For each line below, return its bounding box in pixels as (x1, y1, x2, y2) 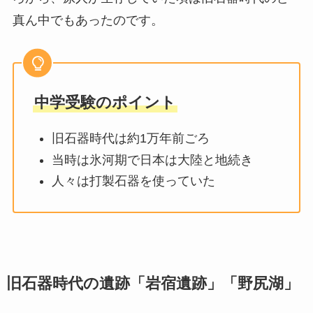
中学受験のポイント (34, 94, 176, 112)
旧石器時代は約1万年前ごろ (51, 131, 210, 146)
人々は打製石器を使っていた (51, 173, 215, 188)
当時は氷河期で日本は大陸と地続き (51, 152, 253, 167)
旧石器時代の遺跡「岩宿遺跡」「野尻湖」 (6, 275, 299, 293)
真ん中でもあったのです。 (12, 13, 163, 27)
